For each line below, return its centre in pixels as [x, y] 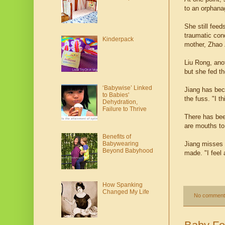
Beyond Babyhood [128, 150]
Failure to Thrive [124, 109]
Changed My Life [126, 192]
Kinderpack [118, 39]
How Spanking [122, 185]
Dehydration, [120, 102]
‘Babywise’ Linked [127, 88]
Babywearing [120, 143]
